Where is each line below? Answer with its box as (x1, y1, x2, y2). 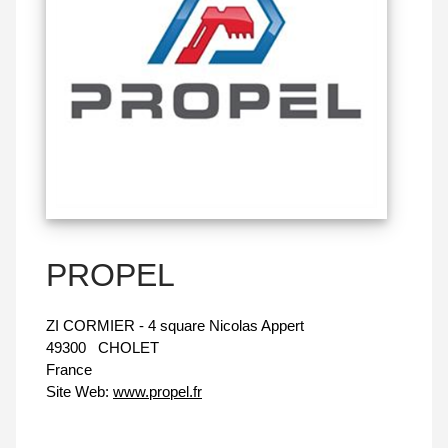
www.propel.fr (113, 383, 202, 401)
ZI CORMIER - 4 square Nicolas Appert (46, 317, 304, 335)
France (46, 361, 92, 379)
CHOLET (98, 339, 159, 357)
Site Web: (46, 383, 109, 401)
